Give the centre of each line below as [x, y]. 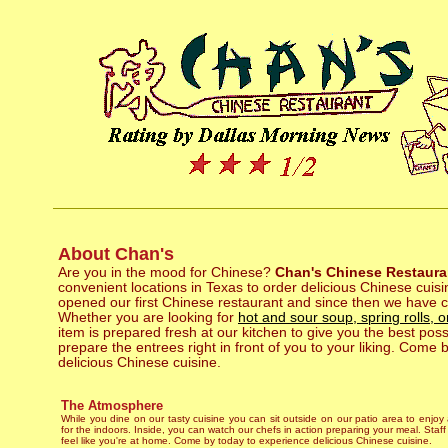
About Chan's [116, 254]
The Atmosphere [112, 405]
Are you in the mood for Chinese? [166, 272]
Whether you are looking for [148, 317]
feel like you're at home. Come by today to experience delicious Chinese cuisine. [246, 440]
